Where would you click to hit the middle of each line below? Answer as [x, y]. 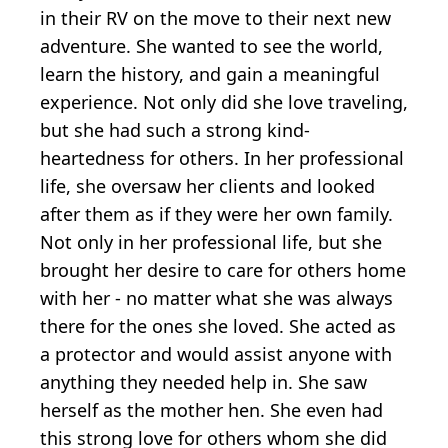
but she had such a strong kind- [175, 130]
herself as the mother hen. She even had [211, 410]
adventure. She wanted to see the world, [211, 46]
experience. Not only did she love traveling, [224, 102]
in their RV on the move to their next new [215, 18]
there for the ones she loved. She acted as [218, 326]
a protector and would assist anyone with [216, 354]
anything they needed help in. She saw [203, 382]
